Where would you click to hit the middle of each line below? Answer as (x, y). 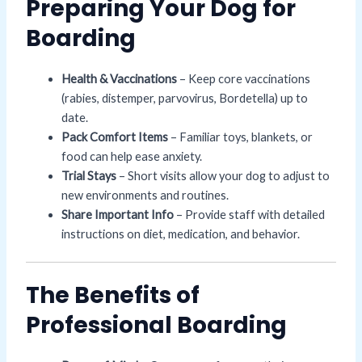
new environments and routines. (145, 196)
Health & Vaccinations (119, 79)
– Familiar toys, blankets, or (240, 137)
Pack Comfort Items (114, 137)
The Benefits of (112, 295)
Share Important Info (117, 215)
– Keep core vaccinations (243, 79)
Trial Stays (88, 176)
